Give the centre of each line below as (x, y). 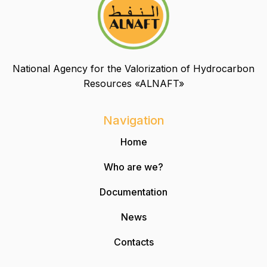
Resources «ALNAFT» (133, 83)
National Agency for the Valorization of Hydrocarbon (133, 68)
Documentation (133, 192)
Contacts (133, 242)
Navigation (133, 120)
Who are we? (133, 167)
